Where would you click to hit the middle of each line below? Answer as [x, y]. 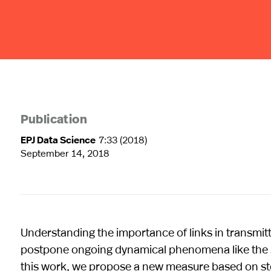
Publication [54, 120]
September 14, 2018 [65, 152]
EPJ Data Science [58, 139]
